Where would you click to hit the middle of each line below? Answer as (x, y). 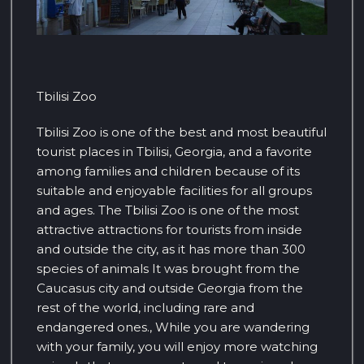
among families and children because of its (168, 171)
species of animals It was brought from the (168, 269)
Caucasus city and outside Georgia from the (170, 288)
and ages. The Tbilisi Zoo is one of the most (168, 210)
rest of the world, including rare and (145, 308)
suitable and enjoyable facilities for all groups (174, 191)
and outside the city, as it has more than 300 (171, 249)
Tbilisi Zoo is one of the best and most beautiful (182, 132)
